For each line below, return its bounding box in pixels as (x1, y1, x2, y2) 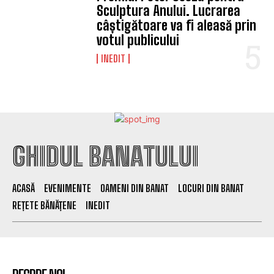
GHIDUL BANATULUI (12, 141, 199, 172)
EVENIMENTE (44, 182, 91, 194)
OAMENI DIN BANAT (100, 182, 169, 194)
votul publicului (97, 32, 180, 49)
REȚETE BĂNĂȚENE (12, 199, 76, 212)
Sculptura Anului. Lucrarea (97, 2, 241, 20)
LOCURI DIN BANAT (178, 182, 244, 194)
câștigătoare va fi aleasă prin (97, 17, 257, 34)
